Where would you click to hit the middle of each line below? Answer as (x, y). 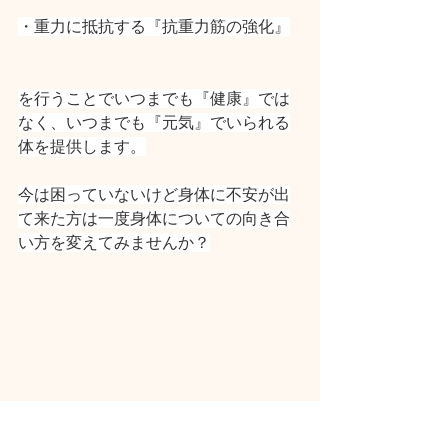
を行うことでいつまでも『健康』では (154, 98)
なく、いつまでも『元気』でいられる (154, 122)
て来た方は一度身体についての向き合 (154, 218)
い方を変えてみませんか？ (114, 242)
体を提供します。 (82, 146)
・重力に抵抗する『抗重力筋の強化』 (154, 26)
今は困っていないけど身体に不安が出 (154, 194)
